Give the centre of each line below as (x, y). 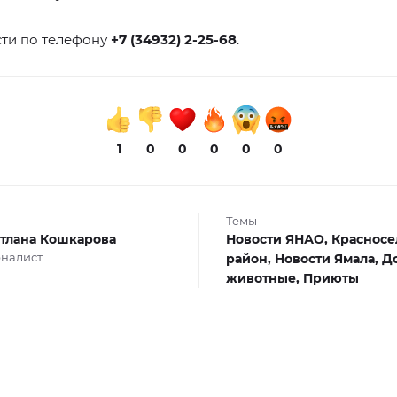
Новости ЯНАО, (278, 239)
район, (250, 258)
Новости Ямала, (328, 258)
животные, (264, 278)
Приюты (331, 278)
